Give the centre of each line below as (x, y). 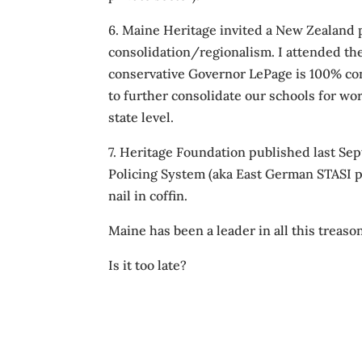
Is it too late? (148, 265)
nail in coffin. (148, 196)
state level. (141, 117)
